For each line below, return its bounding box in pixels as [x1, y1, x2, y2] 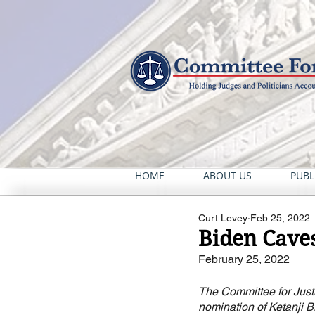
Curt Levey [198, 212, 247, 224]
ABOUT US [203, 169, 252, 182]
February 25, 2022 [198, 252, 290, 266]
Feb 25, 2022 [250, 212, 310, 224]
